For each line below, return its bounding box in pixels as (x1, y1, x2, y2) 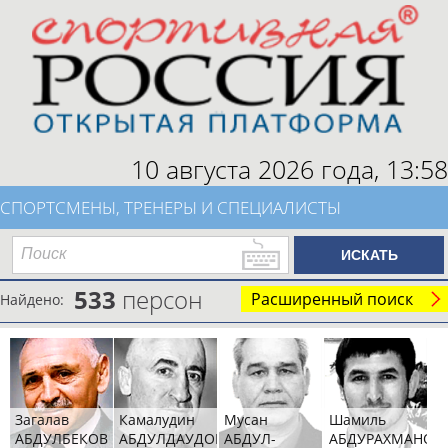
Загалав (14, 410, 69, 430)
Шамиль (328, 410, 386, 430)
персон (116, 283, 203, 317)
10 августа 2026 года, (131, 152, 386, 187)
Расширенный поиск (251, 288, 413, 311)
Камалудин (118, 410, 195, 430)
